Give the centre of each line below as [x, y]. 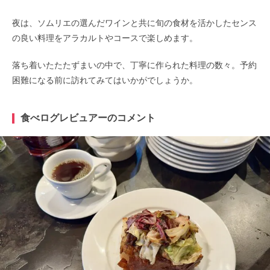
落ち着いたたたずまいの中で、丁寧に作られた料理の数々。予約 [134, 65]
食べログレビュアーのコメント [88, 118]
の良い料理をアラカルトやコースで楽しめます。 [105, 38]
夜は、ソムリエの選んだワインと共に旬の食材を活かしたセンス [134, 23]
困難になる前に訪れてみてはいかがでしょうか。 [105, 80]
